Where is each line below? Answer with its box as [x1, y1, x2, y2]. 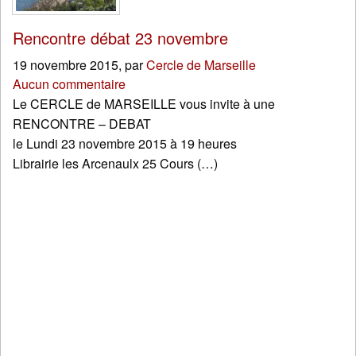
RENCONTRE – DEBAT [13, 114, 151, 133]
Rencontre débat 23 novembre [13, 26, 228, 50]
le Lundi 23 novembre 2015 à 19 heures [13, 134, 237, 153]
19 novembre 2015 [13, 56, 118, 75]
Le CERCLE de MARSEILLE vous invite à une [13, 95, 275, 114]
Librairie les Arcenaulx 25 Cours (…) [13, 154, 218, 173]
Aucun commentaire [13, 75, 126, 94]
